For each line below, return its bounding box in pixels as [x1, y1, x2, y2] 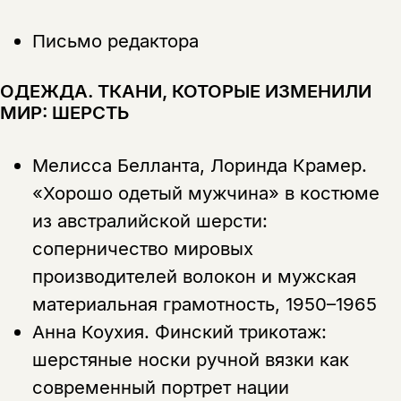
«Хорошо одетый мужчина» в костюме [31, 181, 380, 204]
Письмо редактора [31, 30, 199, 53]
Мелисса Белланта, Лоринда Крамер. [31, 153, 367, 176]
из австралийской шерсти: [31, 209, 268, 232]
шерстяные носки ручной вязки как [31, 347, 349, 371]
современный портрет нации [31, 375, 289, 398]
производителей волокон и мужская [31, 264, 356, 287]
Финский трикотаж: [154, 320, 327, 343]
